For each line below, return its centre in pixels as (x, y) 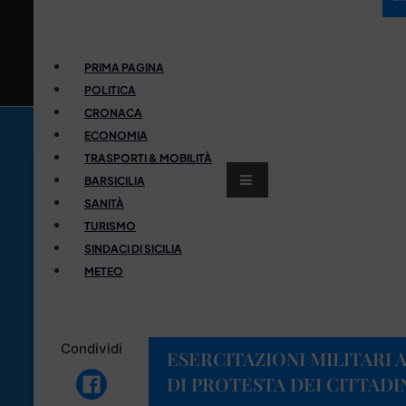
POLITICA (110, 90)
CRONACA (113, 112)
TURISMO (110, 226)
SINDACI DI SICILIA (133, 248)
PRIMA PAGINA (124, 67)
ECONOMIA (116, 135)
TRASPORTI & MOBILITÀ (148, 158)
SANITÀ (104, 203)
